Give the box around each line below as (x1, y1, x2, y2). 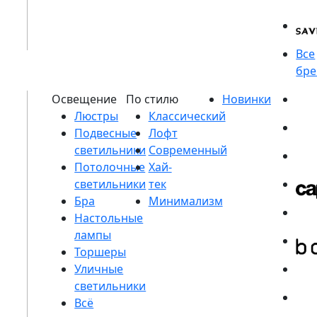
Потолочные (74, 159, 146, 175)
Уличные (74, 261, 124, 277)
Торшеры (74, 244, 127, 260)
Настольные (74, 210, 144, 226)
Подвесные (74, 125, 137, 141)
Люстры (74, 108, 119, 124)
